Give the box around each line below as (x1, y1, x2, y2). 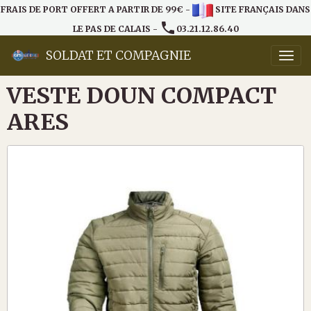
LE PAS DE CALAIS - (72, 24, 160, 34)
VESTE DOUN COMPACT (7, 81, 276, 110)
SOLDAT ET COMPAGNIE (46, 48, 191, 63)
